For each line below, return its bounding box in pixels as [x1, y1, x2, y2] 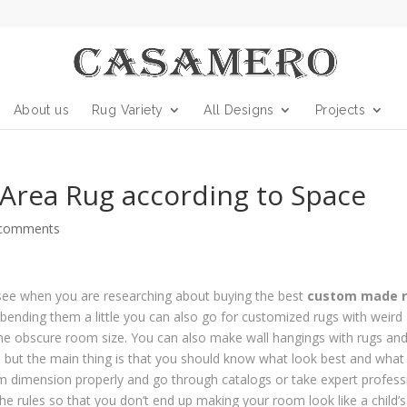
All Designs [203, 103, 274, 117]
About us [13, 103, 69, 117]
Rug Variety [91, 103, 164, 117]
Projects [314, 103, 365, 117]
